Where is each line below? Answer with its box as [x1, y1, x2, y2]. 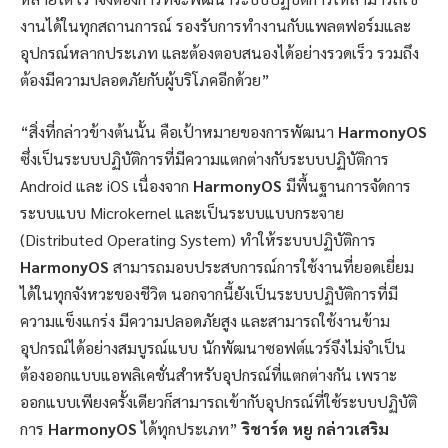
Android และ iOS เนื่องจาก [20, 174, 189, 196]
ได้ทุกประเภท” [137, 417, 242, 439]
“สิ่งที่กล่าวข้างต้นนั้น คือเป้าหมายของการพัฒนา [20, 120, 334, 142]
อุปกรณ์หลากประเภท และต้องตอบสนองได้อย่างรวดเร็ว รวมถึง [20, 42, 419, 64]
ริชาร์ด [242, 417, 288, 439]
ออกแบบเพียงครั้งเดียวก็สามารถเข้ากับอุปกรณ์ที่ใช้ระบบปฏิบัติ [20, 390, 417, 412]
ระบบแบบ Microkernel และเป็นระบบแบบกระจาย [20, 201, 344, 223]
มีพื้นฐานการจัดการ [282, 174, 411, 196]
